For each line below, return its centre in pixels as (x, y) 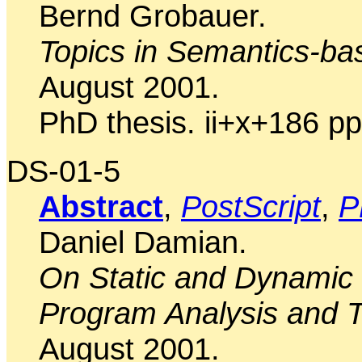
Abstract (101, 206)
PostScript (251, 206)
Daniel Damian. (143, 242)
